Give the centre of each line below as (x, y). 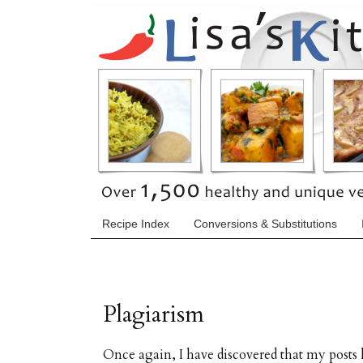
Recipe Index (136, 224)
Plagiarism (154, 314)
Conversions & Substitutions (265, 224)
